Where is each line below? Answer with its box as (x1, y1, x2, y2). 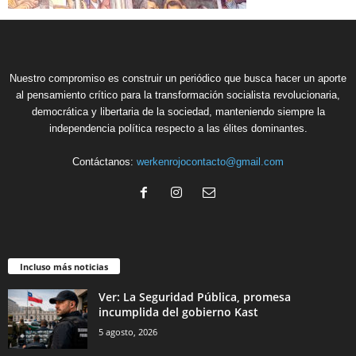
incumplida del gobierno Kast (99, 304, 258, 320)
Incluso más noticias (20, 261, 108, 273)
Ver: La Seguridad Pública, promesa (99, 289, 291, 305)
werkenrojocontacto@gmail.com (137, 155, 284, 168)
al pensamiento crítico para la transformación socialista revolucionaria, (16, 88, 340, 101)
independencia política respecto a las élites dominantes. (48, 122, 308, 134)
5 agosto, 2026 (99, 326, 157, 339)
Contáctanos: (72, 155, 137, 168)
